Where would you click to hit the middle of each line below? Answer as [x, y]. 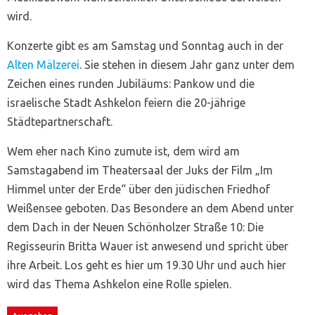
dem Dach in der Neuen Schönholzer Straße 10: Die [135, 227]
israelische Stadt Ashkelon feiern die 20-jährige [126, 102]
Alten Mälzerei [43, 64]
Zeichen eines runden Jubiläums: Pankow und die [131, 83]
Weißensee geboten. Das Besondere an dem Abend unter [150, 208]
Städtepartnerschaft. [60, 121]
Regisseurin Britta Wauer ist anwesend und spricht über [148, 246]
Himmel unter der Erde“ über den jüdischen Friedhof [139, 189]
